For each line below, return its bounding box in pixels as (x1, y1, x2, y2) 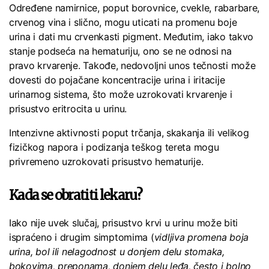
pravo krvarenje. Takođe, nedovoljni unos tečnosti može (9, 59, 256, 72)
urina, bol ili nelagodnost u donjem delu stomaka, (9, 246, 225, 258)
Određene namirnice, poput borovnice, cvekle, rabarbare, (9, 2, 260, 14)
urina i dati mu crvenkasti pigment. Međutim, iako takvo (9, 31, 254, 43)
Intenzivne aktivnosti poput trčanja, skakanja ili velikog (9, 127, 249, 139)
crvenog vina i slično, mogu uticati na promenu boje (9, 16, 237, 29)
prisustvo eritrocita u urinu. (9, 103, 130, 115)
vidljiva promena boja (154, 231, 249, 244)
